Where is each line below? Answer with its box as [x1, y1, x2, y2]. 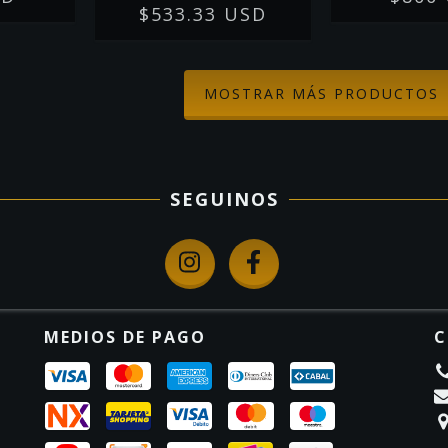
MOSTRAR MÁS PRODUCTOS [204, 84, 439, 104]
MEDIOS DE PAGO [44, 326, 206, 349]
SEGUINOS [169, 187, 279, 212]
